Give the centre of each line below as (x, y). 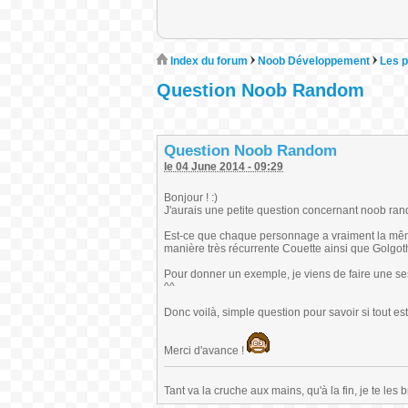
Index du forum (208, 61)
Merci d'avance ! (205, 351)
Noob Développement (314, 61)
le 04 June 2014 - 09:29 (224, 167)
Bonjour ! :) (191, 198)
